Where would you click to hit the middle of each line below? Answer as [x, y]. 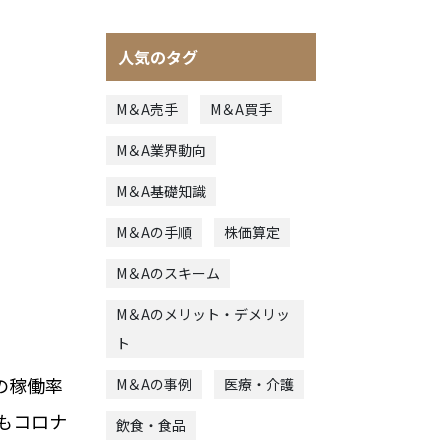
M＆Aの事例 [154, 383]
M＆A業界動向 [161, 149]
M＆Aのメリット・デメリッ [203, 313]
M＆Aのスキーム [168, 272]
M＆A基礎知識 [161, 190]
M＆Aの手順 [154, 231]
